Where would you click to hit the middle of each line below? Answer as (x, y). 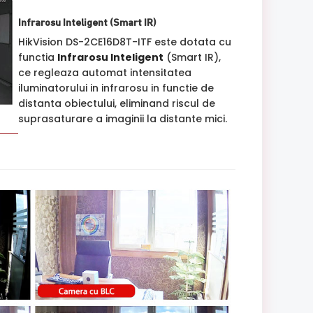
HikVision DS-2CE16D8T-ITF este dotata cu (124, 42)
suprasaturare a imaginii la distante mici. (122, 118)
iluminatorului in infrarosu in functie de (116, 88)
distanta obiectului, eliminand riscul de (116, 103)
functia (37, 57)
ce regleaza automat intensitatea (104, 72)
